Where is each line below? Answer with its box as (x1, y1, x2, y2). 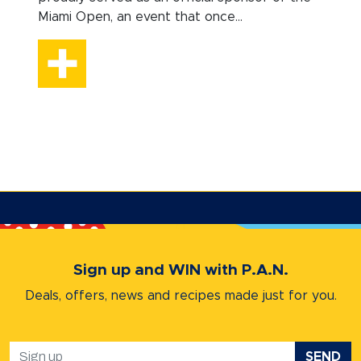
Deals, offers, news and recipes (24, 288, 225, 302)
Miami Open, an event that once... (37, 10, 243, 23)
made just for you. (224, 288, 337, 302)
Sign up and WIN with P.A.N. (73, 262, 288, 278)
